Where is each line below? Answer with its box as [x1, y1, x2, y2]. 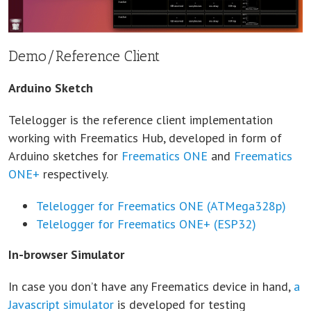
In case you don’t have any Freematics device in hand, [8, 278, 294, 295]
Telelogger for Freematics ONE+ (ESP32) [36, 216, 256, 233]
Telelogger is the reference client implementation [8, 112, 273, 128]
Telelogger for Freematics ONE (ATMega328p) [36, 198, 286, 215]
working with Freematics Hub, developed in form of [8, 130, 282, 146]
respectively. [40, 166, 108, 183]
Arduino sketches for [8, 148, 121, 165]
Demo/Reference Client [8, 47, 160, 65]
